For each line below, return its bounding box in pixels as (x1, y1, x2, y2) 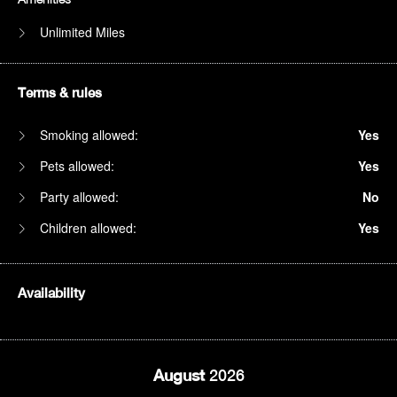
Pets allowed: (36, 157, 114, 175)
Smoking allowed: (36, 126, 138, 144)
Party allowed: (36, 188, 119, 206)
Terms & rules (18, 85, 102, 101)
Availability (18, 285, 85, 301)
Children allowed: (36, 219, 136, 237)
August (152, 366, 209, 385)
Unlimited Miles (36, 23, 125, 42)
